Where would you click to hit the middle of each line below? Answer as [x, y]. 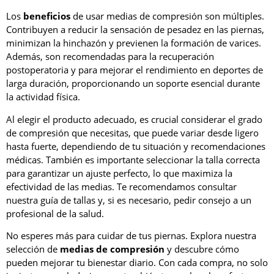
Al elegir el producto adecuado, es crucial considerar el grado [134, 119]
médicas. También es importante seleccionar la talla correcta [133, 159]
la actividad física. [43, 97]
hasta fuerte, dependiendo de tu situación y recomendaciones [136, 146]
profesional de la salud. [55, 213]
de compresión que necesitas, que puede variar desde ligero [132, 132]
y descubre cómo [202, 249]
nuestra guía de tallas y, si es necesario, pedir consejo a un [129, 200]
